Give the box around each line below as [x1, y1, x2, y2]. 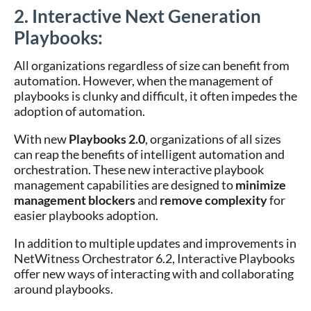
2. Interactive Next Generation [14, 5, 261, 27]
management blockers [14, 192, 135, 208]
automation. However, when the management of [14, 73, 273, 88]
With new [14, 131, 69, 146]
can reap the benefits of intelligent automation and [14, 146, 285, 162]
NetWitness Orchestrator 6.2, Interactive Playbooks [14, 251, 295, 266]
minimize [235, 177, 286, 192]
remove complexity [160, 192, 267, 208]
